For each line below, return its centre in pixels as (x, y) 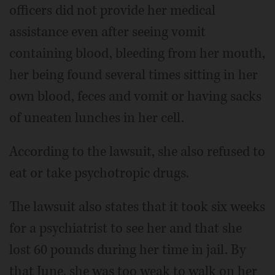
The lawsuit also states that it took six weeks (137, 207)
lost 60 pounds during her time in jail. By (127, 250)
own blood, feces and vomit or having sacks (135, 97)
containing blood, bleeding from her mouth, (137, 54)
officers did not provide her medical (112, 11)
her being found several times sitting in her (134, 75)
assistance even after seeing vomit (107, 32)
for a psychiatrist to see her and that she (126, 229)
